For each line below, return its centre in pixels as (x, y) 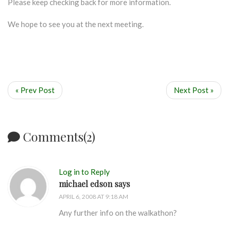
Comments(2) (58, 136)
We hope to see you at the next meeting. (76, 24)
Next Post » (194, 90)
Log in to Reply (84, 172)
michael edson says (94, 184)
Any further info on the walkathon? (118, 213)
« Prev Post (35, 90)
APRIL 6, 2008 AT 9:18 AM (94, 197)
